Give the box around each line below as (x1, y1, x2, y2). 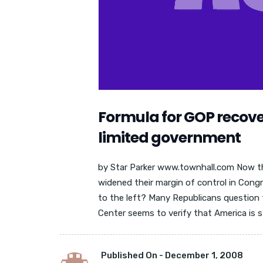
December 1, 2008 (165, 250, 243, 261)
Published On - (101, 250, 165, 261)
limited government (98, 127, 241, 148)
